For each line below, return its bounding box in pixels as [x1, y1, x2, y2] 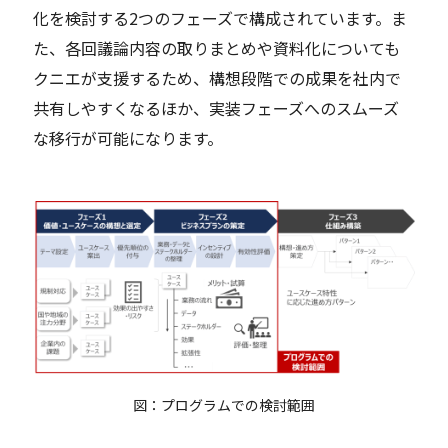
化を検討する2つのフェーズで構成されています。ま [33, 6, 408, 31]
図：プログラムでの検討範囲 [133, 395, 315, 416]
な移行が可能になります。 [33, 126, 224, 151]
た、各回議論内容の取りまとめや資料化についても [33, 36, 401, 61]
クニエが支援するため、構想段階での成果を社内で [33, 66, 402, 91]
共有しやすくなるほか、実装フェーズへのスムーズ [33, 96, 400, 121]
